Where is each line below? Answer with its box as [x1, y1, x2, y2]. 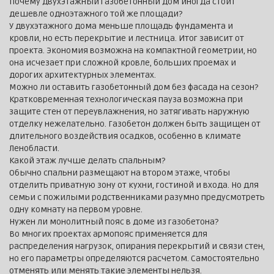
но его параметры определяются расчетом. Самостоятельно [9, 253, 259, 264]
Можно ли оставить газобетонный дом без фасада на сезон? [9, 82, 258, 93]
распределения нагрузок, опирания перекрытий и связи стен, [9, 241, 265, 252]
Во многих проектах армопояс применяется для [9, 229, 207, 240]
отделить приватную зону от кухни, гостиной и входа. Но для [9, 180, 259, 191]
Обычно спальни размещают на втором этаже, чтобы [9, 168, 230, 179]
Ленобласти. [9, 143, 59, 154]
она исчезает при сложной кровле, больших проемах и [9, 57, 236, 68]
